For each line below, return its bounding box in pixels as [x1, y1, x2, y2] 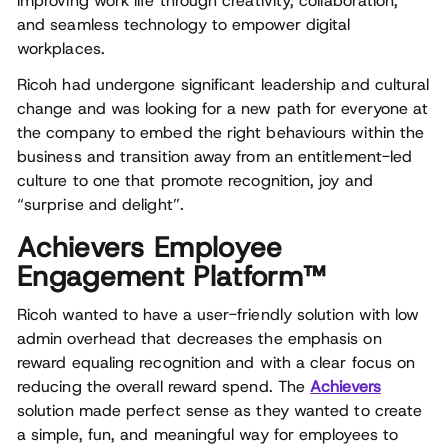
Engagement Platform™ [17, 258, 325, 295]
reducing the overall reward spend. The [17, 376, 311, 397]
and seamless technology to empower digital [17, 14, 351, 35]
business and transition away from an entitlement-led [17, 146, 413, 167]
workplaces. [17, 38, 105, 59]
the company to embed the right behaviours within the [17, 122, 425, 143]
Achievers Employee [17, 229, 283, 266]
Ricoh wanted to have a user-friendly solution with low [17, 304, 420, 325]
